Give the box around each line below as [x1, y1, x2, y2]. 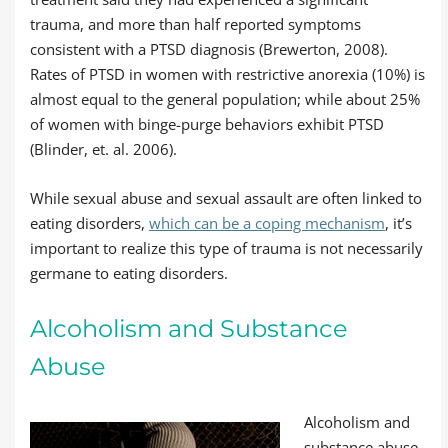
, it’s [385, 213, 412, 233]
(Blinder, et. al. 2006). [30, 139, 177, 159]
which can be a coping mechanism [149, 213, 385, 233]
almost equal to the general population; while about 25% [30, 89, 420, 109]
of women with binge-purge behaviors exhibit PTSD [30, 114, 384, 134]
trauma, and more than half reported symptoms [30, 14, 361, 34]
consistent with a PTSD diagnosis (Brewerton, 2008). [30, 39, 388, 59]
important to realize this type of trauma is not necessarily [30, 238, 423, 258]
